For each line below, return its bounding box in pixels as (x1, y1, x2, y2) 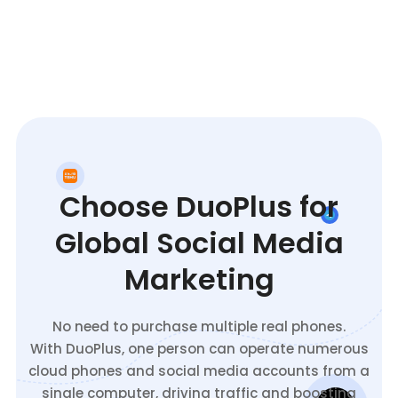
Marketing (123, 259, 275, 299)
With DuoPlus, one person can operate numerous (29, 339, 369, 358)
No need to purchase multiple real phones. (52, 317, 346, 336)
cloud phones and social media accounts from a (28, 362, 370, 380)
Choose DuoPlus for (60, 187, 338, 227)
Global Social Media (54, 223, 344, 263)
